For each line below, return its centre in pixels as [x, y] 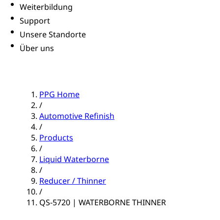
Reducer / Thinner [73, 181]
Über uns [37, 48]
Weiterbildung [46, 7]
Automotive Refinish [77, 116]
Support [35, 21]
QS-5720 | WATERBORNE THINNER [103, 203]
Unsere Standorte [53, 35]
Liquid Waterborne [74, 159]
